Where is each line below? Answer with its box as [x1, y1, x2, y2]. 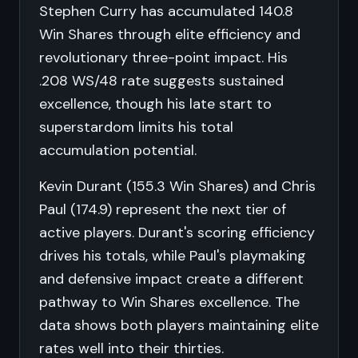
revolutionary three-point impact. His [39, 48, 288, 67]
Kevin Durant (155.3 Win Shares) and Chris [39, 177, 316, 196]
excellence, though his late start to [39, 94, 272, 113]
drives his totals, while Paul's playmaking [39, 246, 306, 265]
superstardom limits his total [39, 117, 233, 137]
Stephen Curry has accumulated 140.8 [39, 2, 293, 21]
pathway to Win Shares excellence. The [39, 292, 300, 312]
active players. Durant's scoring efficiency [39, 223, 315, 242]
